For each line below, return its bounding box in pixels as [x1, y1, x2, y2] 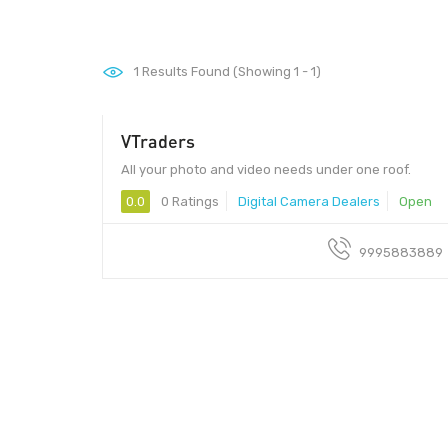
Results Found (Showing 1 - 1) [139, 64, 321, 79]
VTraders [121, 129, 195, 152]
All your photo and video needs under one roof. [121, 161, 411, 177]
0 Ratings [158, 193, 219, 209]
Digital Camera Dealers [238, 193, 380, 209]
